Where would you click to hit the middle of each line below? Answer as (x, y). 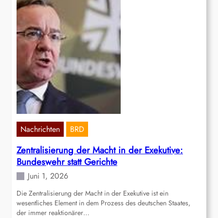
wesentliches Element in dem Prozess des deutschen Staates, (103, 203)
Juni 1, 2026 (48, 176)
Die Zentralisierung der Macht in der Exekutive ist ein (92, 193)
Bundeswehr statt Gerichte (67, 162)
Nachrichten (40, 129)
